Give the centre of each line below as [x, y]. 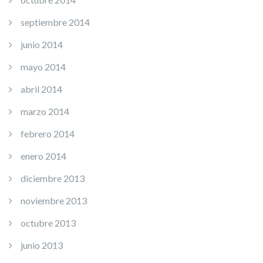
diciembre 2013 [53, 178]
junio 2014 [42, 44]
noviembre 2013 [54, 200]
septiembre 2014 [55, 22]
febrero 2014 [48, 133]
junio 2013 [42, 245]
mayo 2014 [43, 66]
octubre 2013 [48, 222]
